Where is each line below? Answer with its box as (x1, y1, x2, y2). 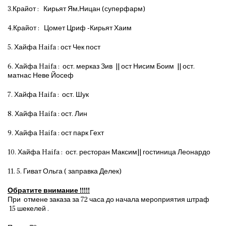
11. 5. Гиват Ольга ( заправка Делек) (8, 166, 122, 176)
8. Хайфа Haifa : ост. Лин (8, 109, 89, 119)
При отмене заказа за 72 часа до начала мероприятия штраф (8, 195, 209, 204)
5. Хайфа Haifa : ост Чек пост (8, 42, 102, 52)
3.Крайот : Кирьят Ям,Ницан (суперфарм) (8, 4, 147, 14)
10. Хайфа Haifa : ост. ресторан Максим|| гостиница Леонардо (8, 147, 210, 157)
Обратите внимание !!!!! (8, 186, 90, 195)
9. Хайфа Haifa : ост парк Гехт (8, 128, 104, 138)
